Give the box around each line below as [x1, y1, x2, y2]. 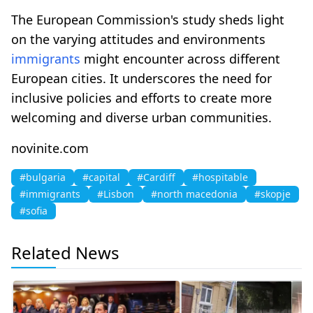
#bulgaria [20, 170, 66, 184]
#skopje [254, 187, 291, 201]
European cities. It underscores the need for [11, 69, 272, 87]
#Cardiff [137, 170, 175, 184]
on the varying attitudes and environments [11, 30, 265, 48]
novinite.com [11, 139, 89, 156]
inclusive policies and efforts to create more [11, 89, 272, 106]
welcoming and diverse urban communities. [11, 108, 272, 126]
